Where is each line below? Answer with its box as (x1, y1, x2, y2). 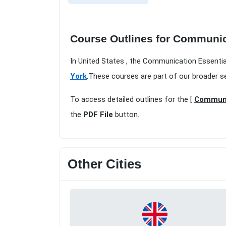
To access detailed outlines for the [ (70, 95, 194, 104)
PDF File (83, 110, 113, 120)
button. (113, 110, 139, 120)
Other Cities (68, 156, 141, 172)
